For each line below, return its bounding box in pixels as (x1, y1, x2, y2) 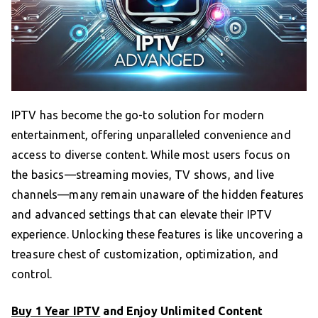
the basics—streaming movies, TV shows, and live (11, 168, 275, 181)
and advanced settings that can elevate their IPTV (11, 207, 273, 221)
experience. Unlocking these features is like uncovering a (11, 227, 304, 241)
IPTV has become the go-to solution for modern (11, 108, 264, 121)
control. (11, 267, 53, 280)
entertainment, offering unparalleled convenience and (11, 128, 291, 141)
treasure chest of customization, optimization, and (11, 247, 279, 261)
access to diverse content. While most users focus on (11, 148, 290, 161)
